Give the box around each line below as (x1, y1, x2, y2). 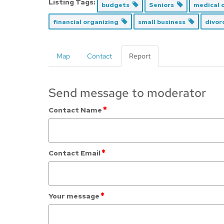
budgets (101, 1, 132, 9)
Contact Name (48, 105, 102, 114)
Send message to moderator (48, 85, 206, 100)
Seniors (149, 1, 177, 9)
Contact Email (48, 148, 100, 157)
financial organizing (53, 18, 121, 26)
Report (129, 51, 150, 60)
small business (138, 18, 188, 26)
